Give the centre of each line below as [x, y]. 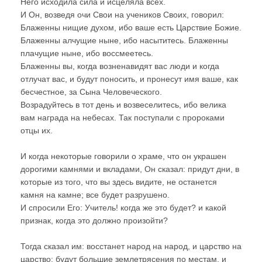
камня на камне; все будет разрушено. [95, 194]
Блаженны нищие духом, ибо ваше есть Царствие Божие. [131, 27]
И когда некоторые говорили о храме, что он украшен [123, 156]
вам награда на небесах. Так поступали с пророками [123, 117]
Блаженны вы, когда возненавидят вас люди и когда [120, 66]
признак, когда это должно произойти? [94, 220]
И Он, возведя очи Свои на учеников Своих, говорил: [122, 14]
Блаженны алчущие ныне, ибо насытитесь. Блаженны [124, 40]
